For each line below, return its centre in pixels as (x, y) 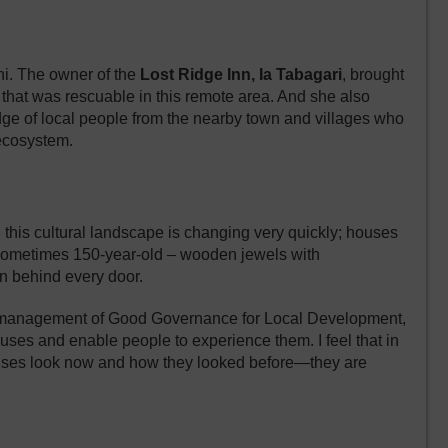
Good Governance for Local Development (255, 319)
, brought (373, 75)
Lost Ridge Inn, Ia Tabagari (241, 75)
